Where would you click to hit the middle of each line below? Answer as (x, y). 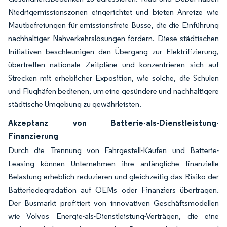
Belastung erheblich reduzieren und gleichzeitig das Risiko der (113, 177)
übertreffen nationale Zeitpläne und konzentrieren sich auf (113, 65)
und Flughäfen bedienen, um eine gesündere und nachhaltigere (113, 91)
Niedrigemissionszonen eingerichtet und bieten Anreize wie (113, 12)
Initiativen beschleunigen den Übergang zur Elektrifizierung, (113, 52)
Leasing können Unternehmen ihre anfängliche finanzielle (113, 164)
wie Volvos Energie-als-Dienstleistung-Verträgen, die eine (113, 216)
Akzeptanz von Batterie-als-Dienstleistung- (113, 123)
